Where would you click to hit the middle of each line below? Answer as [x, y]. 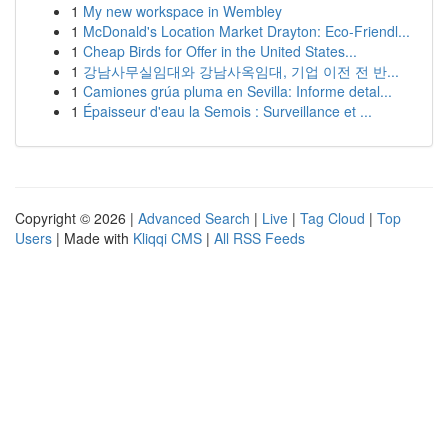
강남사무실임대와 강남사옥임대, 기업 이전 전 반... [241, 71]
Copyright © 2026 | [76, 218]
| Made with [92, 238]
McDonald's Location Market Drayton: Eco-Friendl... [246, 31]
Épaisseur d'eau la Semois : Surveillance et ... [227, 111]
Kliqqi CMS [167, 238]
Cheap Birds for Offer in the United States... [220, 51]
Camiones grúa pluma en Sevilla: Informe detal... [237, 91]
